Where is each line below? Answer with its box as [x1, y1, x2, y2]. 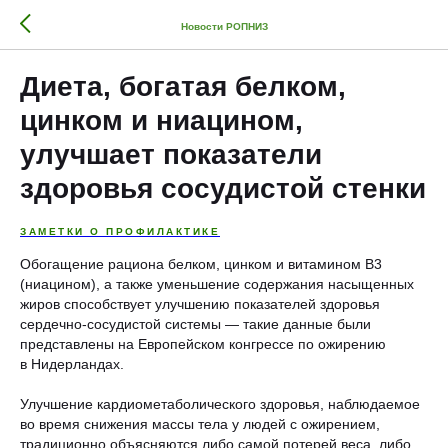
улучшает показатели [20, 139, 322, 170]
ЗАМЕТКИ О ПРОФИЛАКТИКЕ [20, 226, 220, 237]
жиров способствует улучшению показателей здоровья [20, 296, 380, 312]
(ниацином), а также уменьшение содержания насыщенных [20, 276, 414, 292]
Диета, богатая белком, [20, 71, 346, 102]
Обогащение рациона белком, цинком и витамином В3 [20, 256, 382, 272]
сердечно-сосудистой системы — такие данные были [20, 316, 371, 332]
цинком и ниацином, [20, 105, 303, 136]
